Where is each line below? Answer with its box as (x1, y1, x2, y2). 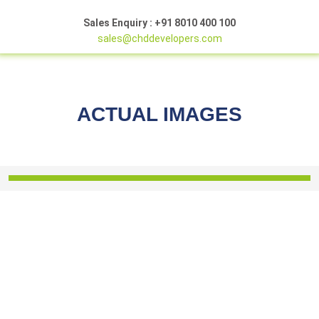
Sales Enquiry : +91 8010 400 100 (83, 17, 236, 28)
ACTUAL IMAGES (77, 103, 242, 125)
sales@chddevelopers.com (97, 33, 222, 44)
